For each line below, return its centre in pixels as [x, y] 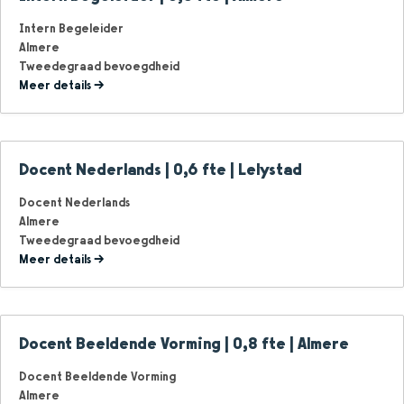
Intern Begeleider [71, 28]
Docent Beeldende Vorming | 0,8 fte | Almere [184, 344]
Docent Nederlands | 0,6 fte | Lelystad [161, 170]
